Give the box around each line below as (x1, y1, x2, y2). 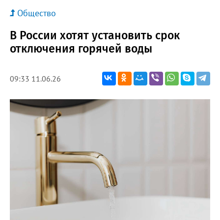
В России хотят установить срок (10, 28, 180, 42)
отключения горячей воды (10, 41, 152, 55)
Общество (17, 7, 56, 19)
